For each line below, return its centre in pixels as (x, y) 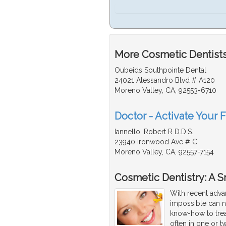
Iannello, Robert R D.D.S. (154, 131)
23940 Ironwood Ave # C (156, 142)
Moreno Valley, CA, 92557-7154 (164, 152)
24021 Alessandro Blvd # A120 (165, 80)
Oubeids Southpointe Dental (160, 70)
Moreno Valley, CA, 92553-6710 (165, 90)
